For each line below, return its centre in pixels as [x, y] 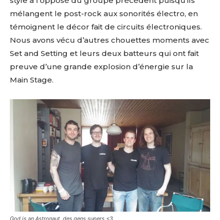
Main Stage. [32, 80]
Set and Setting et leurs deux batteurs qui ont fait [104, 53]
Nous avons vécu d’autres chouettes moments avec [110, 40]
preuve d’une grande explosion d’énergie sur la [101, 66]
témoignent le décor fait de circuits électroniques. [106, 27]
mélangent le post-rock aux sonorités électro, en [104, 13]
